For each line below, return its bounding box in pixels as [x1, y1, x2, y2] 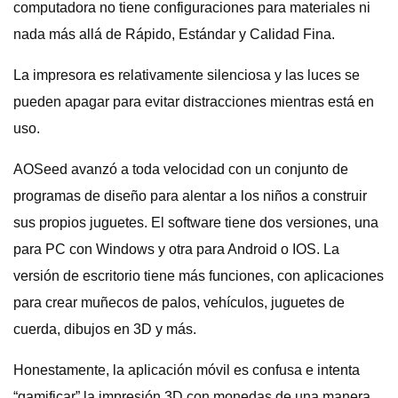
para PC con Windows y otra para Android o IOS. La [13, 242, 339, 257]
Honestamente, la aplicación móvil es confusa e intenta [13, 362, 360, 378]
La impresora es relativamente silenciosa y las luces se [13, 68, 360, 83]
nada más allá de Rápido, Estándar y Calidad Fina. [13, 27, 335, 42]
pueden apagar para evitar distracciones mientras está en [13, 94, 374, 109]
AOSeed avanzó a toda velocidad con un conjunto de [13, 162, 348, 177]
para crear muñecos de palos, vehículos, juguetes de [13, 295, 345, 310]
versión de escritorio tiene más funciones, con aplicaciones [13, 268, 384, 283]
